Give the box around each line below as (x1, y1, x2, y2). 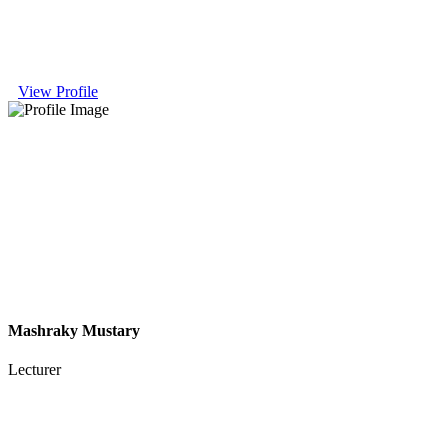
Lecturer (8, 361, 61, 379)
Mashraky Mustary (8, 321, 140, 339)
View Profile (18, 82, 98, 100)
